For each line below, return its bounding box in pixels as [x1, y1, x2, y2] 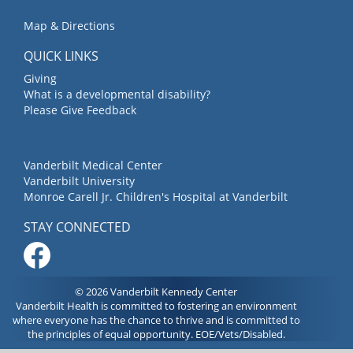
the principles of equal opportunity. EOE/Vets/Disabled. [27, 326, 285, 341]
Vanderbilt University [24, 173, 135, 188]
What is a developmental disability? [24, 86, 210, 102]
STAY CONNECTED [24, 217, 131, 236]
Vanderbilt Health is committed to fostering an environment [15, 298, 297, 313]
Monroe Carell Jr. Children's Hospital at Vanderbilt [24, 188, 288, 204]
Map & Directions [24, 17, 115, 33]
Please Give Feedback [24, 102, 136, 117]
